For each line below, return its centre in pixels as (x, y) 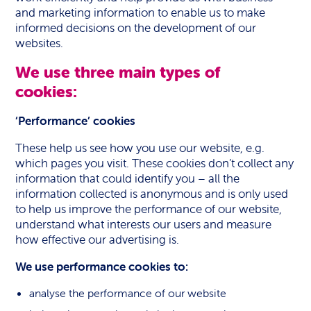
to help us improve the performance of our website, (149, 209)
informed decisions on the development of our (136, 28)
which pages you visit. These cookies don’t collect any (155, 163)
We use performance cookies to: (102, 267)
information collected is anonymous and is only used (152, 194)
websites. (40, 43)
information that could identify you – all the (128, 178)
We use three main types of (118, 72)
